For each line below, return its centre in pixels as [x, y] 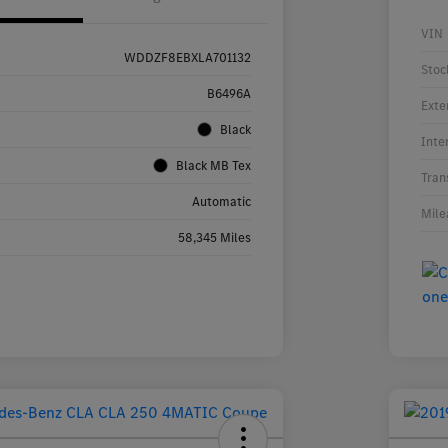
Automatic [221, 202]
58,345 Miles [214, 238]
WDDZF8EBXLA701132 [187, 58]
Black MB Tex [213, 166]
